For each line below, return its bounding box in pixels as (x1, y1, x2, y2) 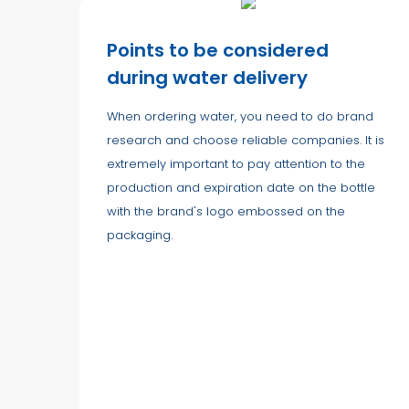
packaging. (107, 225, 173, 244)
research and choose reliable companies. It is (107, 131, 384, 149)
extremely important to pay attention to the (107, 154, 365, 173)
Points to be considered (107, 37, 329, 63)
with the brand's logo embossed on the (107, 202, 345, 220)
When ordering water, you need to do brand (107, 107, 373, 125)
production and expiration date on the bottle (107, 178, 375, 196)
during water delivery (107, 64, 308, 90)
